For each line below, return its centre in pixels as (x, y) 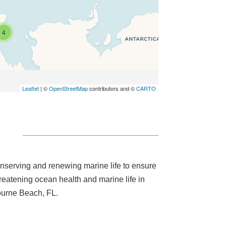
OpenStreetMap (68, 88)
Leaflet (30, 88)
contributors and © (112, 88)
